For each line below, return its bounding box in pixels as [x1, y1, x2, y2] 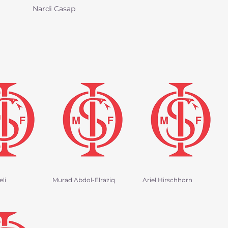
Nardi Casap [33, 4, 75, 13]
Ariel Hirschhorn [142, 176, 192, 184]
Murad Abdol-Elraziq [52, 176, 115, 184]
